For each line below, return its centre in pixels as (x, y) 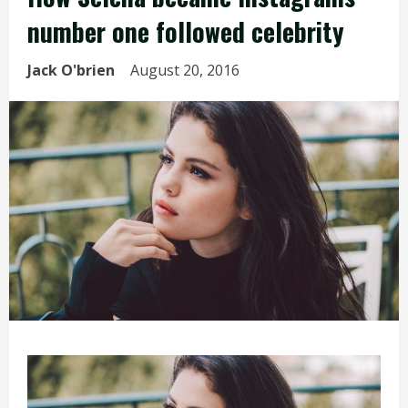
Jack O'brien (71, 71)
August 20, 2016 (187, 71)
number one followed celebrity (186, 32)
